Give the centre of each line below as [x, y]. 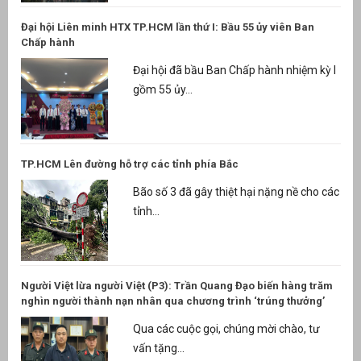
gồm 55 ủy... [162, 90]
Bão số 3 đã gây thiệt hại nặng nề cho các [236, 192]
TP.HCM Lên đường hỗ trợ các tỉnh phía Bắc [130, 164]
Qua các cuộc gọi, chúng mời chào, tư [226, 329]
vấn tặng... [158, 349]
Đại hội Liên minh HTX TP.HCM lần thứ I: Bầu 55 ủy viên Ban [168, 27]
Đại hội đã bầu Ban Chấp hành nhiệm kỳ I [234, 71]
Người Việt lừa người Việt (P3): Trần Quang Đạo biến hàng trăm [177, 285]
